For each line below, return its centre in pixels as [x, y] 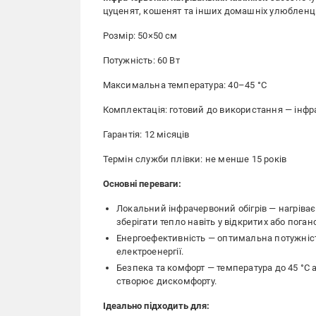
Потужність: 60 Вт [141, 60]
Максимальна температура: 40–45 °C [185, 85]
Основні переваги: [142, 184]
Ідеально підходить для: [156, 306]
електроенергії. [150, 251]
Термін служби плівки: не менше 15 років [195, 159]
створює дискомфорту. [166, 281]
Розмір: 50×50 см [140, 36]
